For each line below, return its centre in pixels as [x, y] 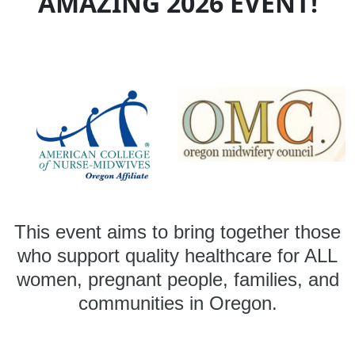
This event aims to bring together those [177, 232]
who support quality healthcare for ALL [177, 256]
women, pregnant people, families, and [177, 280]
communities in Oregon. [177, 303]
